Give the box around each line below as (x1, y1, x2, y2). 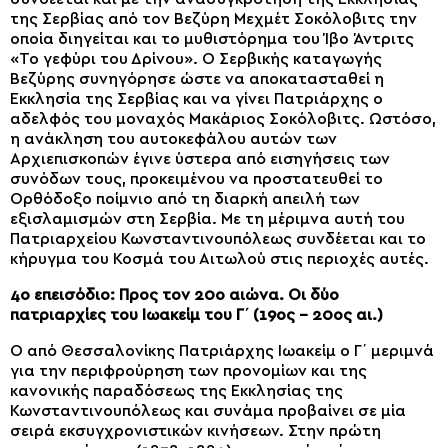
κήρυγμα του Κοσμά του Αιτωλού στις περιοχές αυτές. (10, 250, 429, 267)
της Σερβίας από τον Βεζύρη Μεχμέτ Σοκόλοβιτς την (10, 10, 417, 27)
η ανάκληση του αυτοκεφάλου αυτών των (10, 130, 337, 147)
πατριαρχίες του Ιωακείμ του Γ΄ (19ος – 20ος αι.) (10, 306, 383, 323)
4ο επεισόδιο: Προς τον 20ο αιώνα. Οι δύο (10, 286, 339, 303)
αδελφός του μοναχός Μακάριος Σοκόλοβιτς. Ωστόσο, (10, 110, 436, 127)
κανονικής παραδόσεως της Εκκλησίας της (10, 382, 343, 399)
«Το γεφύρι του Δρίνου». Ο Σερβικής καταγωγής (10, 50, 382, 67)
